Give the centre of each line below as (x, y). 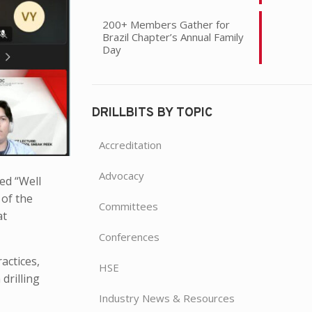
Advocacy (121, 175)
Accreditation (130, 145)
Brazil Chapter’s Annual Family (173, 37)
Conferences (129, 236)
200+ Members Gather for (166, 24)
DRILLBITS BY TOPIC (152, 113)
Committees (128, 206)
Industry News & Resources (166, 298)
